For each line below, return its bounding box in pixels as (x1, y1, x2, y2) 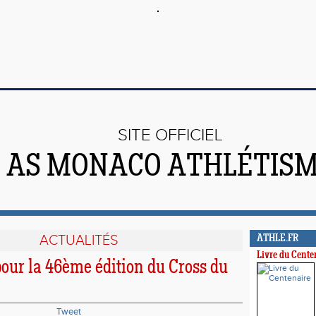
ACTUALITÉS (39, 232, 119, 249)
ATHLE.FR (257, 233, 298, 244)
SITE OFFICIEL (118, 126, 223, 145)
